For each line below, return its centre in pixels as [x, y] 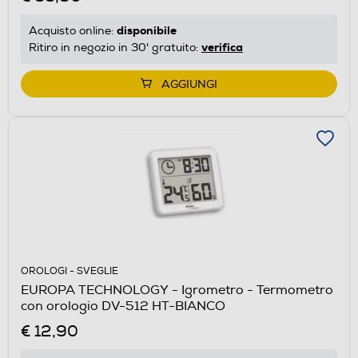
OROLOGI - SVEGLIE [70, 271]
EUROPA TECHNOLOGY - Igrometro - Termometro [177, 290]
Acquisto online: [73, 30]
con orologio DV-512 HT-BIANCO [123, 306]
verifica [222, 47]
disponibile [147, 30]
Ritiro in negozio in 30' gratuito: [115, 47]
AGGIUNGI [189, 84]
